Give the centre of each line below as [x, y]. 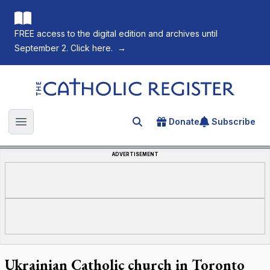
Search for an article [180, 124]
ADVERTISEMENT [135, 154]
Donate [184, 121]
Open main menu [59, 128]
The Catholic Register [82, 84]
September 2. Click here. [64, 48]
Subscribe [234, 121]
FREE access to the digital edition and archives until [116, 33]
